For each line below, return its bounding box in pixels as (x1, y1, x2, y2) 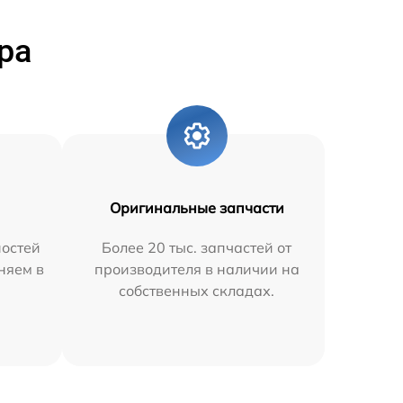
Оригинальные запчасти (109, 198, 284, 217)
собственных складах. (119, 281, 275, 300)
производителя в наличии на (94, 259, 300, 278)
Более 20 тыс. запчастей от (102, 237, 292, 256)
